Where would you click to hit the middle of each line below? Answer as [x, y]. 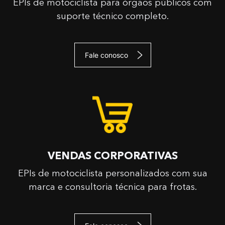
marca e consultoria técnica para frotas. [113, 187]
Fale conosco [106, 55]
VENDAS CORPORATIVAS [113, 156]
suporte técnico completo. [113, 16]
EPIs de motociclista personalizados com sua [113, 174]
